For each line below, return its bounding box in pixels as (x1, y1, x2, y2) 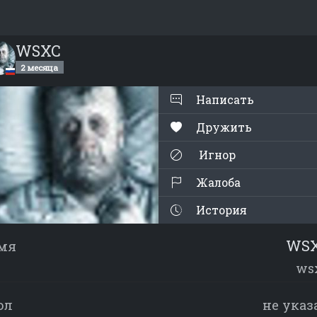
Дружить (196, 120, 252, 134)
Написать (193, 92, 254, 107)
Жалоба (193, 175, 241, 190)
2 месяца (21, 62, 59, 73)
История (193, 202, 247, 217)
